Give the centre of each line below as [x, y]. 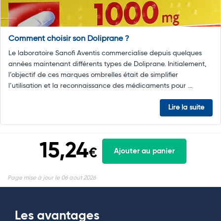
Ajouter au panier [144, 151]
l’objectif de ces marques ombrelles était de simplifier [93, 75]
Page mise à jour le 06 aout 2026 [52, 178]
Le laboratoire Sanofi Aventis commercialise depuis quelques [105, 53]
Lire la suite [186, 107]
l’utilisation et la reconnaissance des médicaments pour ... [100, 86]
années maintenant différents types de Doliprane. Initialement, [108, 64]
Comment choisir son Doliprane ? [69, 39]
